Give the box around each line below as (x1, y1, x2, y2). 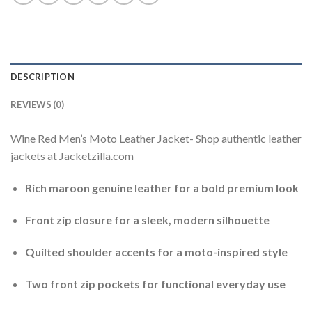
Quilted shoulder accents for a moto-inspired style (24, 244, 288, 258)
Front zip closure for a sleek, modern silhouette (24, 213, 270, 227)
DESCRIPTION (10, 71, 75, 83)
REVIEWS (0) (10, 99, 64, 111)
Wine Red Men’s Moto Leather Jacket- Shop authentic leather (10, 132, 302, 146)
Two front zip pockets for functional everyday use (24, 276, 286, 290)
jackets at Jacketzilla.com (10, 149, 134, 163)
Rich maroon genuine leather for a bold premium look (24, 181, 299, 195)
